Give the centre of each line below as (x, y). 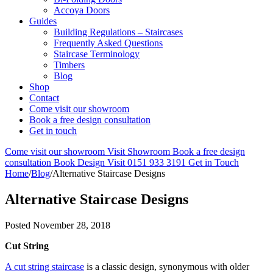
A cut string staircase (44, 266)
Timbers (69, 65)
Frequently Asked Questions (108, 43)
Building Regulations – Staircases (118, 32)
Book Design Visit (89, 162)
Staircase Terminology (97, 54)
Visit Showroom (139, 151)
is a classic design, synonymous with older (167, 266)
